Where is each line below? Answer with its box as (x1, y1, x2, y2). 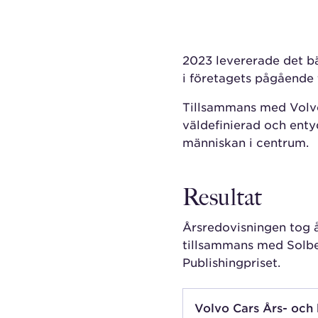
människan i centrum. (182, 135, 312, 150)
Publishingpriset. (182, 255, 280, 270)
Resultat (182, 185, 262, 213)
